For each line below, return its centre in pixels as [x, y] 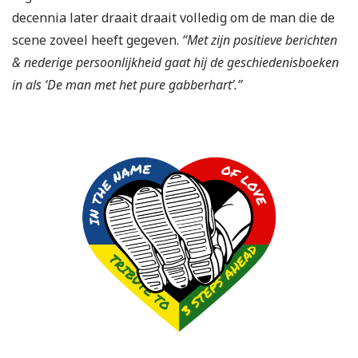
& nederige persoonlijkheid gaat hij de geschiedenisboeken [175, 63]
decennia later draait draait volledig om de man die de [173, 18]
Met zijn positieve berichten [262, 40]
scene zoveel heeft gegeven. [97, 40]
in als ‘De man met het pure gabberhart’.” [127, 85]
